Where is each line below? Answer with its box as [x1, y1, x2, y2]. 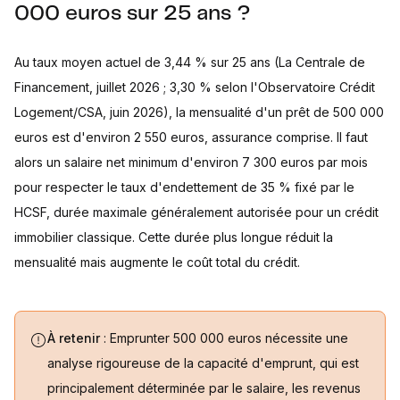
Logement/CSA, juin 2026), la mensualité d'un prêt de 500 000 [14, 104, 384, 120]
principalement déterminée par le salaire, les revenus [47, 380, 361, 396]
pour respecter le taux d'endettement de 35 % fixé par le [14, 179, 354, 195]
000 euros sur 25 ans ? [14, 4, 251, 24]
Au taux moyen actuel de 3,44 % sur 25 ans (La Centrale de [14, 54, 365, 70]
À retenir [47, 330, 104, 346]
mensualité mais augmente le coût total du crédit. [14, 254, 300, 270]
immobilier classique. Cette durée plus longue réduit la [14, 229, 333, 245]
